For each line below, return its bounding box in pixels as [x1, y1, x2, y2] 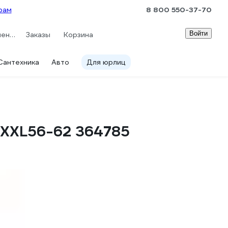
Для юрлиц [87, 58, 126, 67]
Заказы [25, 30, 50, 39]
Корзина [64, 30, 93, 39]
